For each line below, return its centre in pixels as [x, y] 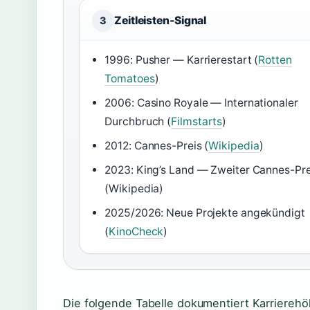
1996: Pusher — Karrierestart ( [182, 60]
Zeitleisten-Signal [161, 21]
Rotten [275, 60]
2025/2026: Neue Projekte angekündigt [205, 213]
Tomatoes [130, 79]
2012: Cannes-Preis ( [157, 146]
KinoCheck [136, 232]
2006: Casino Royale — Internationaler [201, 103]
